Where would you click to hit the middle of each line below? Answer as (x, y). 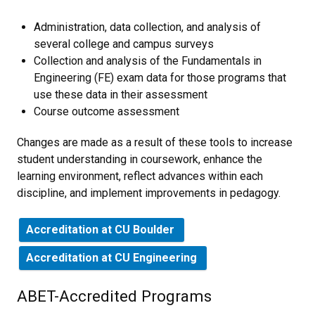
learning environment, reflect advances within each (140, 176)
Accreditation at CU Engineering (113, 258)
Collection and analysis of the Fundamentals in (148, 61)
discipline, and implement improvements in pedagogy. (149, 193)
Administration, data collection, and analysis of (147, 27)
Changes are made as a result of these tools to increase (155, 142)
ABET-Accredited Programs (114, 296)
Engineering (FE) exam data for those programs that (160, 78)
